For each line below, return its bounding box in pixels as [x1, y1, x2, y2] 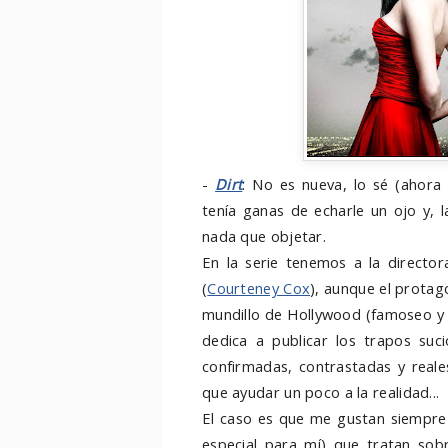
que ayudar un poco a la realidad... [202, 382, 440, 402]
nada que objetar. [202, 226, 326, 246]
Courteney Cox [207, 278, 311, 298]
